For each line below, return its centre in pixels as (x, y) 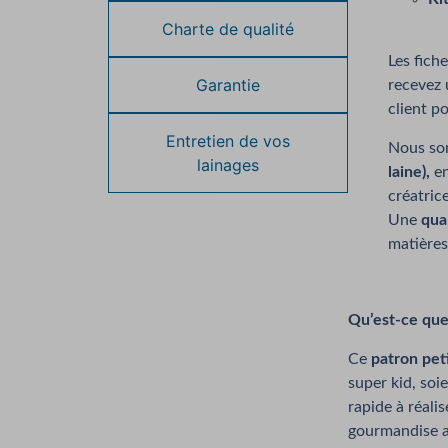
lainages (227, 164)
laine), (408, 171)
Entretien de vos (227, 140)
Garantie (227, 84)
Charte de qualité (227, 28)
